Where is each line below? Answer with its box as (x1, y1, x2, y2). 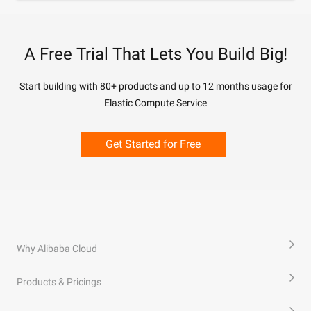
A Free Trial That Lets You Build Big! (24, 44, 287, 64)
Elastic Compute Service (104, 97, 207, 108)
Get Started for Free (106, 137, 201, 151)
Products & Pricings (17, 276, 101, 287)
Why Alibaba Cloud (17, 243, 97, 254)
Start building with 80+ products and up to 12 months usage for (19, 81, 292, 92)
